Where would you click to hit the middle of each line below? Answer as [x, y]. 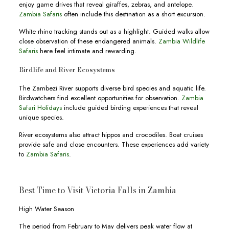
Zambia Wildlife [181, 41]
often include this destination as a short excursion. [133, 14]
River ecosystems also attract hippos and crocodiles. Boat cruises [111, 135]
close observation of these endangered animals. [88, 41]
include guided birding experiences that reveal [130, 108]
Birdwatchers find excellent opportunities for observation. [100, 98]
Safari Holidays [40, 108]
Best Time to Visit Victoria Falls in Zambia [97, 190]
